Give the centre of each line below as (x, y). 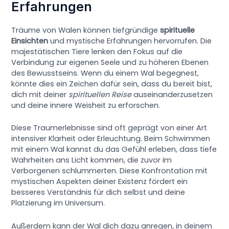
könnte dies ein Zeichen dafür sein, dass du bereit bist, (112, 84)
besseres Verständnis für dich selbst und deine (98, 192)
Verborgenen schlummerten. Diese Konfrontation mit (110, 171)
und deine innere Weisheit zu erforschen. (86, 106)
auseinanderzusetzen (172, 95)
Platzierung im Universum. (58, 203)
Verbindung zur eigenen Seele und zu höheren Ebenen (110, 63)
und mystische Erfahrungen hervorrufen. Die (130, 41)
